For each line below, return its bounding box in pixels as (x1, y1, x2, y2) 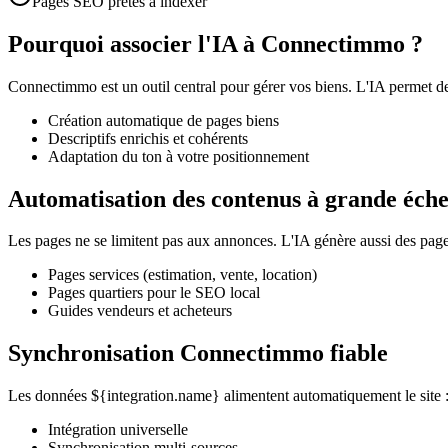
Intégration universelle (48, 421, 188, 439)
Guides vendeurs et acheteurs (48, 302, 232, 320)
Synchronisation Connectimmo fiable (8, 340, 388, 367)
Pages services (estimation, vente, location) (48, 266, 317, 284)
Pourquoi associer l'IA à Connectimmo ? (8, 30, 423, 57)
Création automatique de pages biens (48, 111, 279, 129)
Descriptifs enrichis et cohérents (48, 129, 248, 147)
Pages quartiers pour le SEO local (48, 284, 260, 302)
